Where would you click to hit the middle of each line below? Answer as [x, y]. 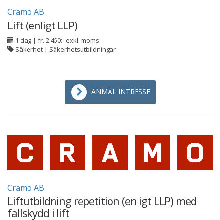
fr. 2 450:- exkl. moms [69, 40]
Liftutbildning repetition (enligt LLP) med [102, 201]
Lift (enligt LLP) [42, 25]
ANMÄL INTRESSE [121, 92]
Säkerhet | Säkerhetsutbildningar [65, 49]
